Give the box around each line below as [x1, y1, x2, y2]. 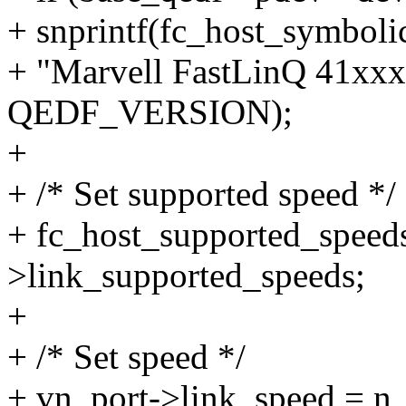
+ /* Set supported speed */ [7, 174, 396, 214]
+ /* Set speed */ [7, 337, 246, 377]
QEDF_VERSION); [7, 92, 293, 132]
